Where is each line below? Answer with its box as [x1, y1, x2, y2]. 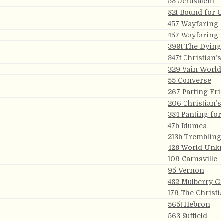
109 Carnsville [168, 155, 217, 163]
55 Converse [168, 76, 211, 84]
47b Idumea [168, 122, 207, 130]
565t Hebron [168, 200, 210, 208]
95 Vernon [168, 166, 204, 174]
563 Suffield [168, 212, 207, 220]
